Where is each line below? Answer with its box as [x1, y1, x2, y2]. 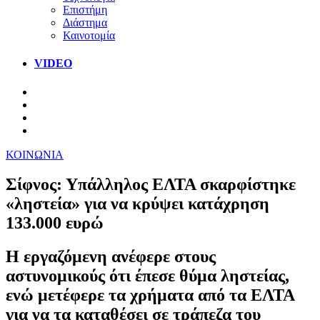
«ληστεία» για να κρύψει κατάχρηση [6, 194, 269, 214]
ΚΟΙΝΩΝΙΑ [6, 148, 64, 161]
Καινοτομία [63, 29, 115, 41]
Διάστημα [63, 16, 107, 29]
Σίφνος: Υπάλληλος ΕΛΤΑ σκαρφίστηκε [6, 175, 296, 194]
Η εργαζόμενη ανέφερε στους [6, 247, 216, 266]
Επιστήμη [63, 3, 107, 16]
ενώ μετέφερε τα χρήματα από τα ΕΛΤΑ [6, 286, 294, 305]
